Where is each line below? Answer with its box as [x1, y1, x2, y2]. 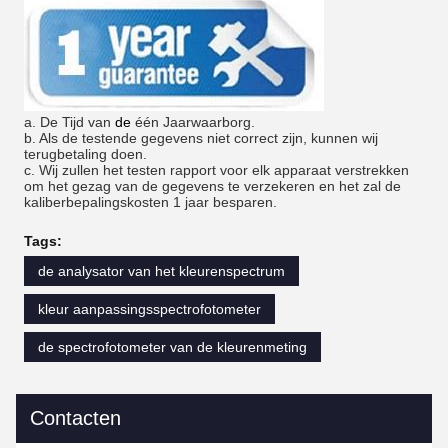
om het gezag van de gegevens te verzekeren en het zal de [24, 177, 401, 194]
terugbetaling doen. [24, 145, 147, 162]
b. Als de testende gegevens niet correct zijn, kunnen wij [24, 129, 378, 146]
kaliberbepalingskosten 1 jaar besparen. [24, 193, 277, 210]
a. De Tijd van [24, 113, 111, 130]
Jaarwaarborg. [163, 113, 255, 130]
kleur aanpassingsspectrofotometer [38, 300, 261, 317]
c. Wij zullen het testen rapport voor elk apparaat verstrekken [24, 161, 409, 178]
